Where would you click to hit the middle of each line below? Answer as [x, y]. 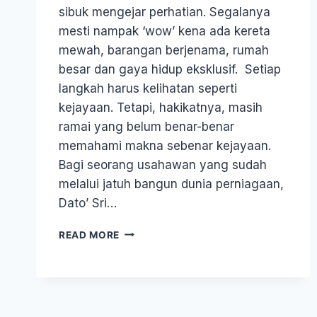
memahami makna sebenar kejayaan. [165, 145]
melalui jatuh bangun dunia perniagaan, [171, 184]
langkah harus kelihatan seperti [148, 88]
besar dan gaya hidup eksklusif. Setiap [170, 69]
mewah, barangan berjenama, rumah [164, 50]
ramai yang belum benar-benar [146, 126]
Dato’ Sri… [88, 203]
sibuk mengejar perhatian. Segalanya [165, 12]
